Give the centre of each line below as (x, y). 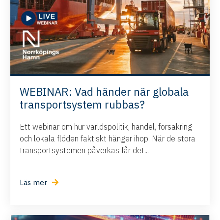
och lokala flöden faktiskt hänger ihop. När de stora (108, 138)
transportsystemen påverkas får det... (84, 150)
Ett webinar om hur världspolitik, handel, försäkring (106, 126)
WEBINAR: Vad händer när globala (104, 91)
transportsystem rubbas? (82, 104)
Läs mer (34, 182)
